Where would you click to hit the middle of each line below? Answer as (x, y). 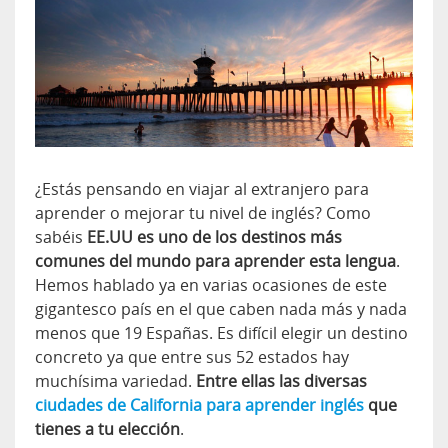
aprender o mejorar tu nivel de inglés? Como (203, 213)
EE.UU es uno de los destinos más (214, 237)
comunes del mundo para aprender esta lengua (215, 261)
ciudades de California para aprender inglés (199, 405)
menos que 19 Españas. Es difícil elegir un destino (221, 333)
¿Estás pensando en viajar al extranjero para (202, 189)
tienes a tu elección (107, 429)
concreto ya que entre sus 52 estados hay (192, 357)
